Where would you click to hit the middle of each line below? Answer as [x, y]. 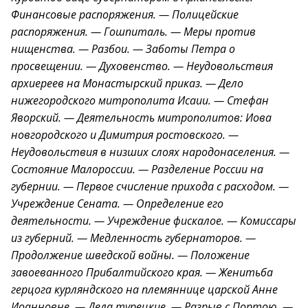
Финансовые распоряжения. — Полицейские [125, 14]
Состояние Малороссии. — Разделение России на [137, 169]
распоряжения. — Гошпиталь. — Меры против [133, 32]
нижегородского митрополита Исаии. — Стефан [140, 100]
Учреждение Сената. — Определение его [117, 203]
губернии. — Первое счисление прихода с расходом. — [150, 186]
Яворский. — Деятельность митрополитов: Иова [141, 118]
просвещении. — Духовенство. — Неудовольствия [142, 66]
